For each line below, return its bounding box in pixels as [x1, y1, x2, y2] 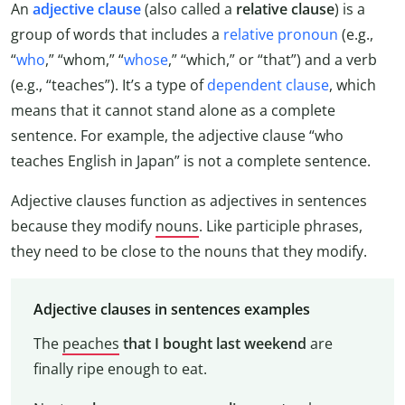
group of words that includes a [11, 24, 223, 44]
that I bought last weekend [122, 334, 306, 354]
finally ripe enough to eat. [33, 359, 207, 380]
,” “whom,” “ [45, 49, 124, 70]
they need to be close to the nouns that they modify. [11, 240, 367, 261]
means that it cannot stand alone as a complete [11, 99, 335, 120]
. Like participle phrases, [199, 215, 363, 236]
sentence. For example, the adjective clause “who [11, 125, 344, 146]
